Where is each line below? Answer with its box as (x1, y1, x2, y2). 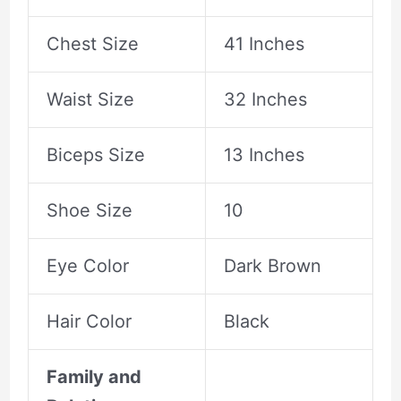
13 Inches (223, 144, 304, 166)
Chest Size (46, 33, 139, 55)
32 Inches (223, 89, 307, 111)
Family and (46, 366, 141, 388)
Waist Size (46, 89, 134, 111)
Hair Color (46, 311, 132, 333)
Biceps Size (46, 144, 145, 166)
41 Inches (223, 33, 304, 55)
